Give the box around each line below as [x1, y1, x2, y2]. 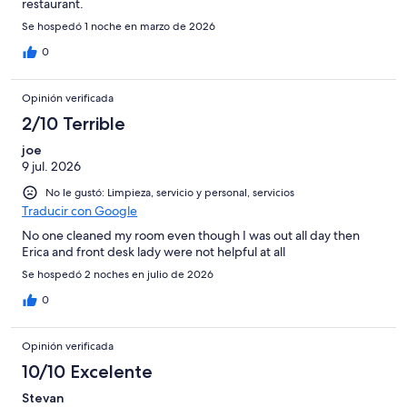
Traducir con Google [22, 202, 137, 219]
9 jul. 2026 [22, 157, 81, 174]
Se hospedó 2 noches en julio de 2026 [22, 266, 213, 282]
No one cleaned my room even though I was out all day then [22, 226, 360, 243]
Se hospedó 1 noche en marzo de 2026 [22, 18, 215, 34]
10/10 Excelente [22, 360, 153, 382]
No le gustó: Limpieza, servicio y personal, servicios [45, 184, 294, 200]
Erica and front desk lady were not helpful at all [22, 243, 285, 260]
